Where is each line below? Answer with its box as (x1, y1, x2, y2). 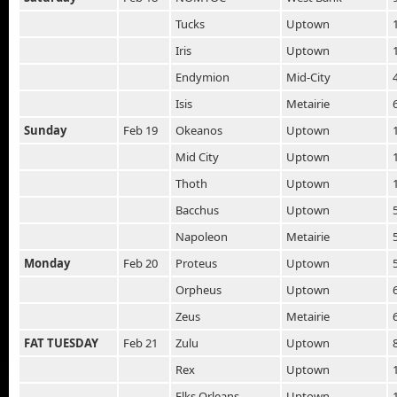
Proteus (175, 254, 217, 271)
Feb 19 (123, 121, 158, 138)
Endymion (175, 68, 230, 85)
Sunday (24, 121, 66, 138)
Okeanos (175, 121, 222, 138)
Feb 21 (123, 334, 158, 351)
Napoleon (175, 228, 228, 245)
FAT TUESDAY (24, 334, 98, 351)
